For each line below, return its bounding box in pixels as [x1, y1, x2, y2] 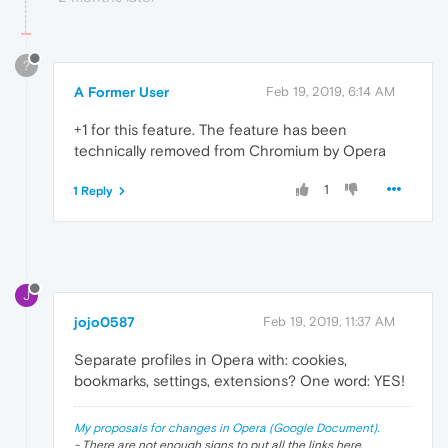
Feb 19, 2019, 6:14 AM [266, 84, 395, 100]
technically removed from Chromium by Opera [74, 142, 386, 160]
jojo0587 [74, 313, 135, 330]
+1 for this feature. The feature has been [74, 121, 347, 139]
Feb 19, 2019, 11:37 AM [263, 313, 395, 329]
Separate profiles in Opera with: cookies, [74, 350, 347, 368]
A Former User [74, 84, 169, 101]
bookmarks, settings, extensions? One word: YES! [74, 371, 405, 389]
